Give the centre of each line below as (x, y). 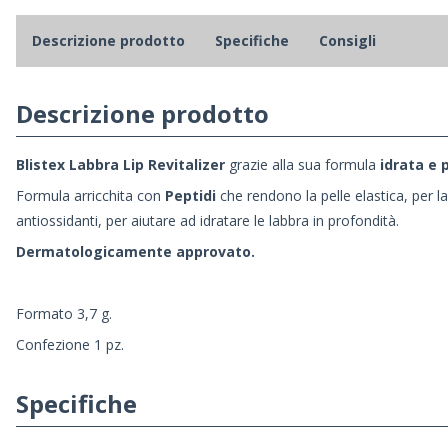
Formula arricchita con (88, 196)
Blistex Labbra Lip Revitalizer (120, 165)
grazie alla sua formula (304, 165)
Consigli (347, 41)
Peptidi (188, 196)
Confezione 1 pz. (70, 345)
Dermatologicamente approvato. (135, 252)
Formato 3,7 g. (64, 314)
